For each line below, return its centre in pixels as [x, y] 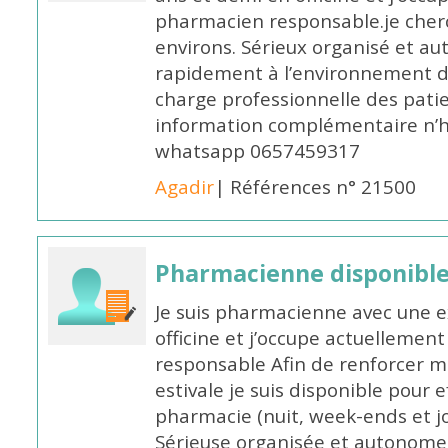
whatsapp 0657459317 [258, 151]
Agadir [185, 187]
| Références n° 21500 [315, 187]
